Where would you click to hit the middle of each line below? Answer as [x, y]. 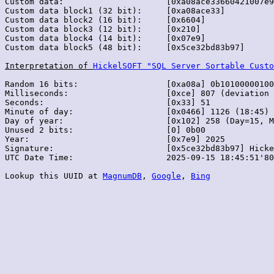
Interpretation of [49, 66]
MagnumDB [122, 176]
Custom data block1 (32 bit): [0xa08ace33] [115, 11]
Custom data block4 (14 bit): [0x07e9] [105, 39]
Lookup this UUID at [54, 176]
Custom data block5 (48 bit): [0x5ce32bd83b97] [125, 48]
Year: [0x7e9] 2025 [115, 139]
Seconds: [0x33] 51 [108, 103]
